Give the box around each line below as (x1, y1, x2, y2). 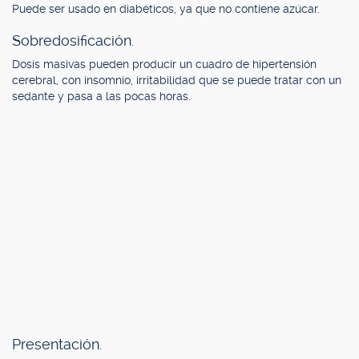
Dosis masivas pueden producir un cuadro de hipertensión (12, 58, 317, 71)
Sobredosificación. (12, 32, 134, 49)
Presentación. (12, 336, 102, 353)
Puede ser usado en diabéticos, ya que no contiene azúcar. (12, 2, 320, 15)
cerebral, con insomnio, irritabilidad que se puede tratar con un (12, 74, 341, 87)
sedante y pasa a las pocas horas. (12, 90, 191, 103)
